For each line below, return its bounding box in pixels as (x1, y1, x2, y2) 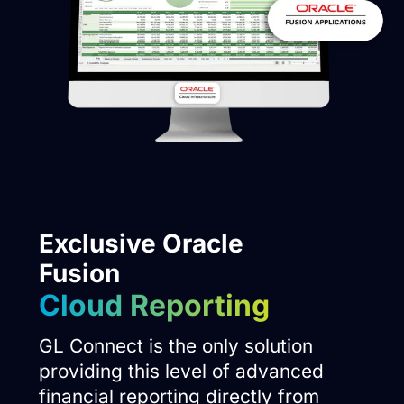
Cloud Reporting (39, 287, 270, 323)
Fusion (39, 257, 120, 289)
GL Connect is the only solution (39, 334, 313, 357)
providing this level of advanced (39, 359, 324, 382)
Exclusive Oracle (39, 227, 243, 259)
